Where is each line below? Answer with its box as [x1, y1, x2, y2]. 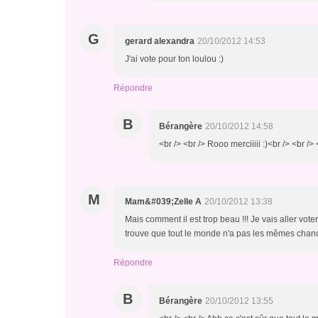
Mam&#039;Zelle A [125, 197, 202, 207]
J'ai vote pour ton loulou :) [125, 54, 224, 64]
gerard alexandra [125, 36, 194, 46]
